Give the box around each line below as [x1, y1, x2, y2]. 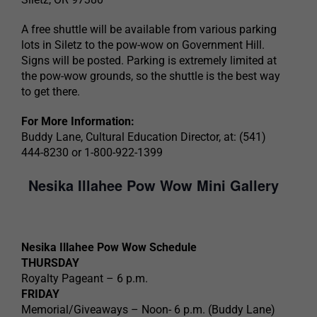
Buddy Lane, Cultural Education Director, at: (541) [21, 130, 266, 144]
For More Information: [21, 115, 134, 129]
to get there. [21, 85, 80, 99]
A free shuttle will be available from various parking [21, 23, 277, 37]
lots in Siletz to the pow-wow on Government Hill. [21, 38, 265, 52]
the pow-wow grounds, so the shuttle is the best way [21, 69, 280, 83]
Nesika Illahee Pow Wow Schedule [21, 241, 197, 255]
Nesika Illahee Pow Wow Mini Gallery [28, 175, 279, 196]
